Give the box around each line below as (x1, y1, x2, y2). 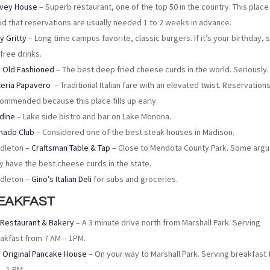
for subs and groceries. (92, 173, 178, 184)
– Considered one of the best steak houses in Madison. (34, 126, 235, 137)
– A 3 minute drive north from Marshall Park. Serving (74, 216, 261, 228)
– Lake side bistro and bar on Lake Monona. (15, 110, 172, 122)
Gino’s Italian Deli (31, 173, 92, 184)
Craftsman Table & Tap (31, 142, 111, 153)
